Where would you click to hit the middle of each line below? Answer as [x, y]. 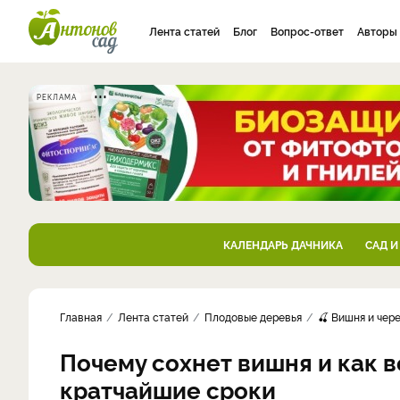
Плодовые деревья [253, 317]
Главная [81, 317]
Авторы [377, 31]
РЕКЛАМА [57, 97]
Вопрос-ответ [307, 31]
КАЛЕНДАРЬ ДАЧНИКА [283, 244]
